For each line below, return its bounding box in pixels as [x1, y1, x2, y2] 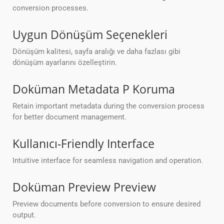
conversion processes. [12, 3, 88, 13]
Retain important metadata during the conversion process [12, 101, 204, 111]
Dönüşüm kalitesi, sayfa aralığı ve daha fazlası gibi [12, 47, 180, 56]
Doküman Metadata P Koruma [12, 81, 175, 97]
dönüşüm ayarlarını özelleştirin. [12, 58, 117, 67]
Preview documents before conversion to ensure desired [12, 199, 200, 209]
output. [12, 210, 36, 220]
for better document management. [12, 112, 126, 122]
